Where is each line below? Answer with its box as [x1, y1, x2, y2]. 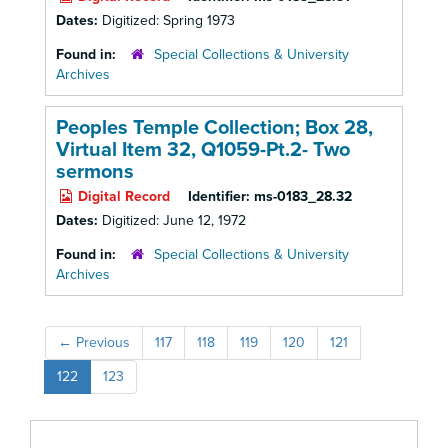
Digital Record [74, 188, 170, 205]
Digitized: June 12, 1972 [102, 212, 246, 229]
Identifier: [188, 188, 250, 205]
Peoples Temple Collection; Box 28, [56, 116, 373, 140]
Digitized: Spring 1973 [102, 12, 235, 29]
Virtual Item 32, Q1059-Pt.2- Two [56, 138, 350, 162]
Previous [72, 334, 130, 351]
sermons [56, 160, 134, 184]
